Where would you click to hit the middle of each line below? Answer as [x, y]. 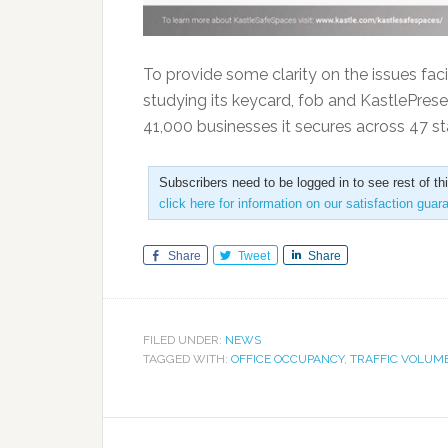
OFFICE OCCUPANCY [287, 359]
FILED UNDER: [184, 340]
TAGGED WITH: [187, 359]
